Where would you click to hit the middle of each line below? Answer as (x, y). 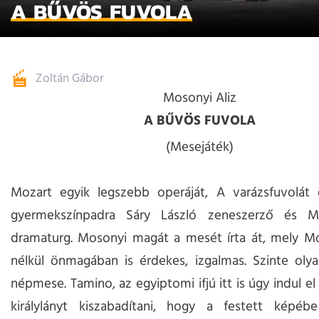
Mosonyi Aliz (199, 99)
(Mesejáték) (199, 148)
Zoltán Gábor (70, 79)
